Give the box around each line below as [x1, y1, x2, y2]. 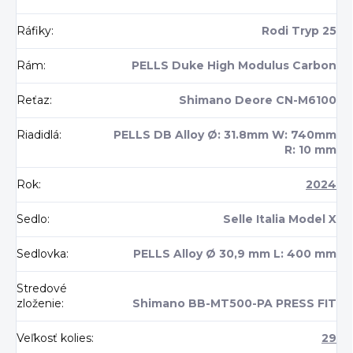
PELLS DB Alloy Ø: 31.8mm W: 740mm [113, 128, 336, 143]
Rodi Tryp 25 [262, 24, 336, 39]
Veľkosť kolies [17, 331, 91, 346]
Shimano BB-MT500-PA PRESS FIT [132, 296, 336, 311]
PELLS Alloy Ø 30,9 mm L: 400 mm [133, 247, 336, 262]
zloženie [17, 296, 61, 311]
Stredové [17, 281, 67, 296]
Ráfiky [17, 24, 51, 39]
